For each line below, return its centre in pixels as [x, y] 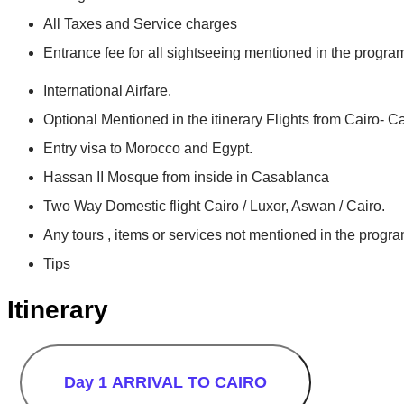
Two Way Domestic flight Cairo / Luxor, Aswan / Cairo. [214, 206]
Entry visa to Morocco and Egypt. [148, 148]
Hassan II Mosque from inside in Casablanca [186, 177]
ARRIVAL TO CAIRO [189, 383]
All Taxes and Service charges [140, 23]
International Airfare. [107, 90]
